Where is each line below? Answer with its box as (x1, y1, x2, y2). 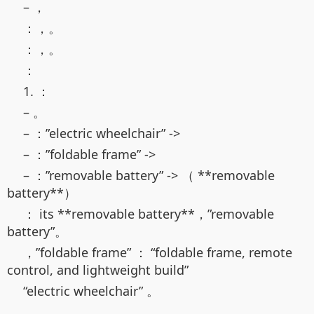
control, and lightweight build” (7, 261, 189, 279)
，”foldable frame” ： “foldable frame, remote (23, 244, 292, 261)
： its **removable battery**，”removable (23, 205, 274, 223)
